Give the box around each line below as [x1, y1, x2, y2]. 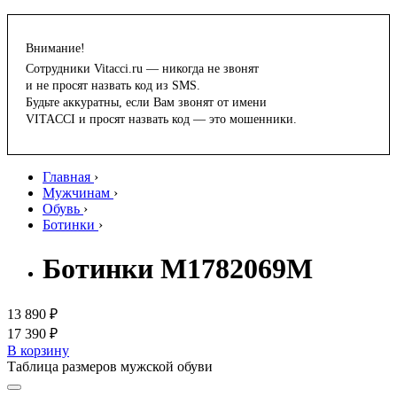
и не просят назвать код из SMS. [26, 79, 200, 93]
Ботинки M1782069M [43, 252, 313, 284]
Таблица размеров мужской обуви [7, 359, 213, 375]
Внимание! [26, 42, 85, 56]
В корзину [7, 343, 69, 359]
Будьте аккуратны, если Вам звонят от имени [26, 96, 267, 110]
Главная [43, 169, 90, 185]
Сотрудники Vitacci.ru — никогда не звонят [26, 62, 259, 76]
